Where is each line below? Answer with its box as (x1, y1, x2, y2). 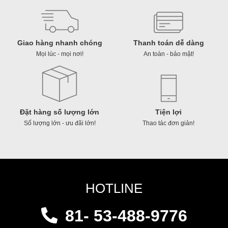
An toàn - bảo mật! (143, 50, 194, 58)
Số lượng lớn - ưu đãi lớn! (23, 119, 96, 127)
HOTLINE (85, 181, 142, 195)
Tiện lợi (155, 107, 182, 116)
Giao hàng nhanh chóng (17, 38, 102, 47)
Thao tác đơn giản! (142, 119, 194, 127)
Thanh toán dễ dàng (133, 38, 204, 47)
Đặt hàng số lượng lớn (20, 107, 99, 116)
